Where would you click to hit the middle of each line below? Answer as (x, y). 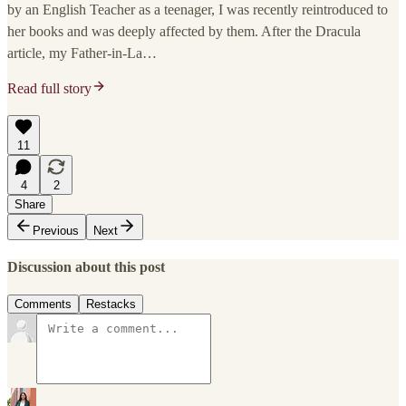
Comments (43, 304)
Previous (56, 230)
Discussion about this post (86, 266)
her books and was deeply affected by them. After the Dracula (184, 31)
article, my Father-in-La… (82, 53)
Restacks (111, 304)
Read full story (49, 88)
